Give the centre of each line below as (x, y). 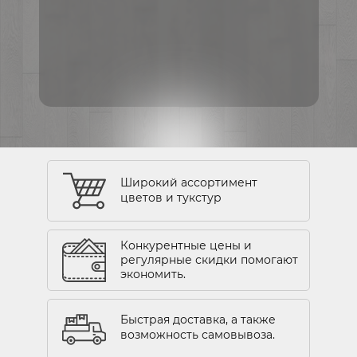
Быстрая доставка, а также (198, 319)
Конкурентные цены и (186, 245)
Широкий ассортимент (190, 182)
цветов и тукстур (171, 197)
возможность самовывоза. (198, 334)
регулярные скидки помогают (209, 259)
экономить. (153, 274)
